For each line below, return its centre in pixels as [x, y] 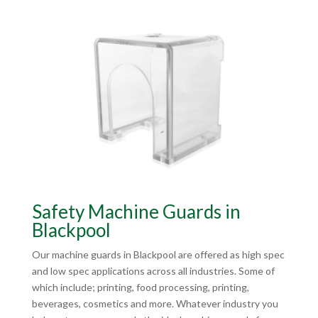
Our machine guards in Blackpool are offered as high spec [158, 255]
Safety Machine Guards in [136, 212]
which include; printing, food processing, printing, [140, 287]
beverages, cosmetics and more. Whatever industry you [155, 304]
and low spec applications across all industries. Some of [153, 271]
